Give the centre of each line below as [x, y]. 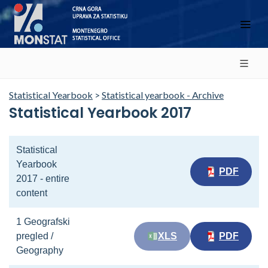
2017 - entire [43, 179]
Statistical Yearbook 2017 [100, 113]
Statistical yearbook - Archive [163, 95]
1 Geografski [43, 222]
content [33, 193]
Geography [40, 250]
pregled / [35, 236]
